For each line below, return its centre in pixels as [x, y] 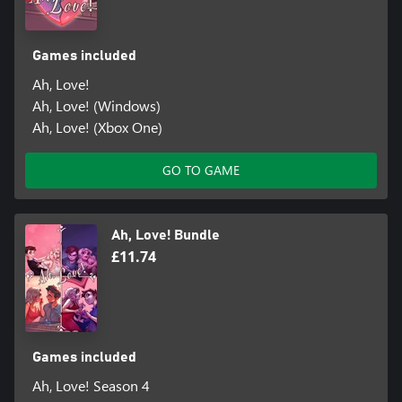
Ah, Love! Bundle [166, 235]
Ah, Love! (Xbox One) [97, 127]
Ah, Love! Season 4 [91, 385]
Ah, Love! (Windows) [96, 105]
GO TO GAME [201, 170]
